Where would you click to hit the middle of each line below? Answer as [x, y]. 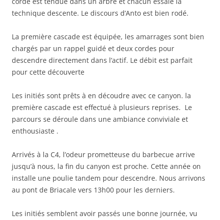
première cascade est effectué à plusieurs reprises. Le [102, 108]
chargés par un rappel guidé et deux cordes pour [93, 49]
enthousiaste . [35, 131]
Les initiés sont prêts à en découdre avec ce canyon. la [101, 96]
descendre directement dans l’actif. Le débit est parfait [102, 60]
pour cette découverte [48, 72]
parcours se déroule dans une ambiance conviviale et [100, 119]
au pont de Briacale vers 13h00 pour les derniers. [93, 190]
